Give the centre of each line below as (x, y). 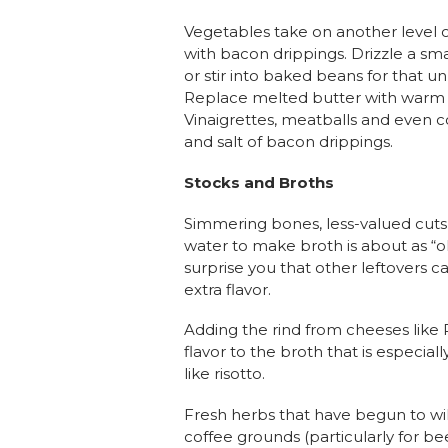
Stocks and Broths (259, 182)
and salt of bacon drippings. (289, 142)
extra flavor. (228, 289)
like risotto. (225, 374)
